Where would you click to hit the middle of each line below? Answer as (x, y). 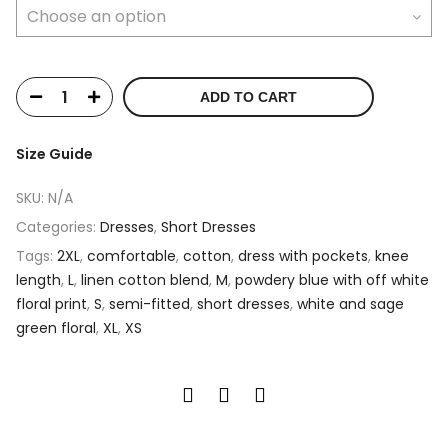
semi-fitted (149, 303)
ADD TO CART (248, 96)
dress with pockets (303, 255)
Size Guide (54, 153)
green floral (56, 327)
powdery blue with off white (332, 279)
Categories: (58, 226)
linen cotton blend (145, 279)
